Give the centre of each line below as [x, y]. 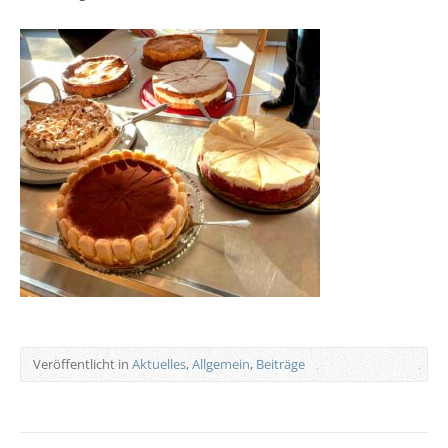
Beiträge [280, 363]
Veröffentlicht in [82, 363]
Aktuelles [159, 363]
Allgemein [221, 363]
